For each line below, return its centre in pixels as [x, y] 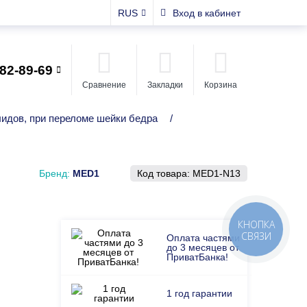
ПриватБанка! [197, 257]
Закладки [165, 85]
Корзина [221, 85]
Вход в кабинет [207, 13]
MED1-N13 [217, 173]
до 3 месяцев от [202, 247]
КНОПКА [257, 225]
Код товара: [165, 173]
